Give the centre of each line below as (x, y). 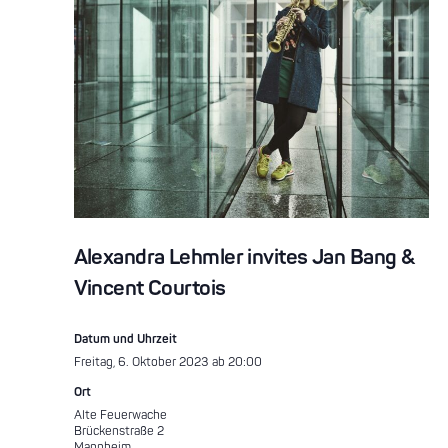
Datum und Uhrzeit (125, 339)
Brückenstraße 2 (118, 431)
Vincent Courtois (149, 288)
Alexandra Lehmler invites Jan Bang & (244, 257)
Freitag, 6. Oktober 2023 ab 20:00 (167, 362)
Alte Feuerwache (120, 415)
